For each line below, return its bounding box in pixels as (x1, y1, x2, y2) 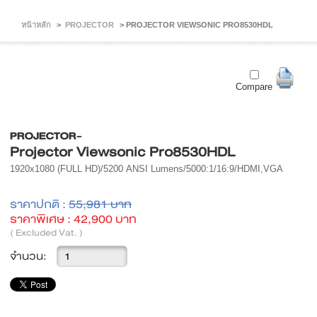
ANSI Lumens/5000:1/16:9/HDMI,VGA (126, 163, 283, 174)
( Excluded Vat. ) (10, 226, 83, 240)
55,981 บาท (69, 195, 132, 213)
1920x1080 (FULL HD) (10, 163, 100, 174)
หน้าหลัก (21, 21, 51, 29)
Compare (236, 81, 272, 92)
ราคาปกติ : (10, 195, 69, 213)
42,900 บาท (74, 210, 137, 228)
